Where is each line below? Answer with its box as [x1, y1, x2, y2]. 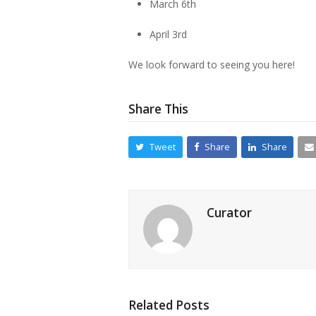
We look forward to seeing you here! [128, 57, 295, 71]
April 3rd [150, 27, 187, 41]
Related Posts [128, 296, 209, 313]
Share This [128, 100, 188, 117]
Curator [207, 204, 252, 221]
